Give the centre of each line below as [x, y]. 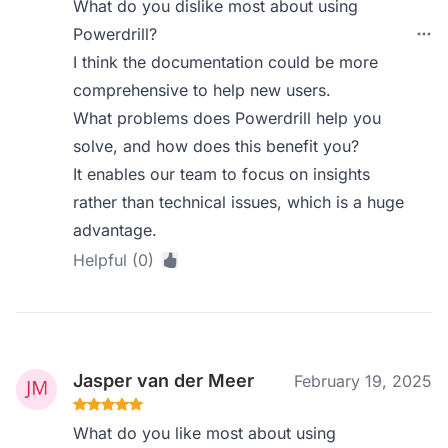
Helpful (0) [114, 260]
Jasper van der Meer [164, 380]
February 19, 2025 [363, 381]
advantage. [115, 230]
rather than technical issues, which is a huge [239, 202]
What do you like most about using [205, 433]
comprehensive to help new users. [202, 90]
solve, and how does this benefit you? [216, 146]
